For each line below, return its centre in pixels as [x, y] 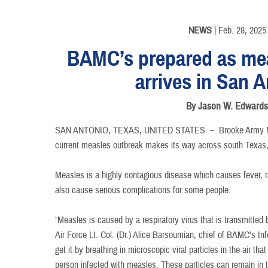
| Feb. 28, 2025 [239, 31]
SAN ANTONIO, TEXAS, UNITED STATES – [137, 130]
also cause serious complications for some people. [143, 190]
